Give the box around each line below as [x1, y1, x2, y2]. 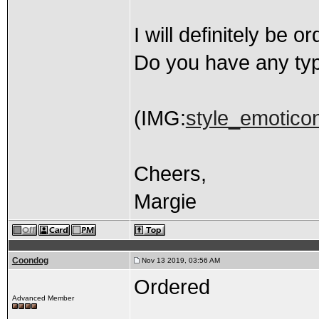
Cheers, [133, 162, 206, 185]
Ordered [133, 276, 210, 298]
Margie [133, 190, 197, 213]
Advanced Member [11, 294, 74, 302]
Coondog [11, 256, 48, 266]
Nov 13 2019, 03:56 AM [139, 256, 220, 264]
